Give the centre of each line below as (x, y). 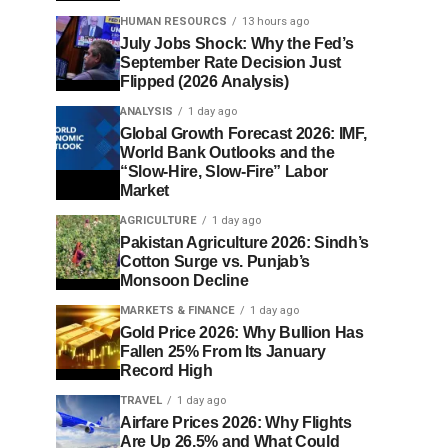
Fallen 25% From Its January (223, 351)
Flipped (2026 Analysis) (204, 81)
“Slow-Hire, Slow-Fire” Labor (224, 171)
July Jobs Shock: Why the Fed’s (237, 43)
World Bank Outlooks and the (227, 152)
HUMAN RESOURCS (173, 21)
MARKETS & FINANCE (177, 310)
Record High (166, 370)
